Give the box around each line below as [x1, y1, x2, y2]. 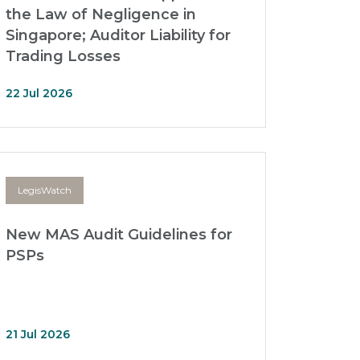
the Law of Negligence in [6, 6, 196, 23]
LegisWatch [18, 184, 72, 196]
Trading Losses [6, 47, 121, 65]
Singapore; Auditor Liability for [6, 27, 231, 44]
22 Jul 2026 [6, 86, 72, 100]
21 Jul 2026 [6, 327, 70, 342]
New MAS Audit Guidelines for [6, 226, 232, 243]
